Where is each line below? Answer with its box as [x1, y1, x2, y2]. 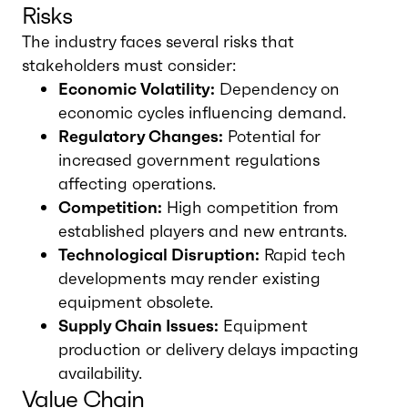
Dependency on [215, 78, 340, 99]
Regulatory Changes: [58, 126, 223, 147]
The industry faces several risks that [22, 31, 294, 52]
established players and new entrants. [58, 220, 347, 241]
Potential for [223, 126, 321, 147]
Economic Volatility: [58, 78, 215, 99]
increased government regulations [58, 149, 320, 170]
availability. [58, 362, 142, 383]
